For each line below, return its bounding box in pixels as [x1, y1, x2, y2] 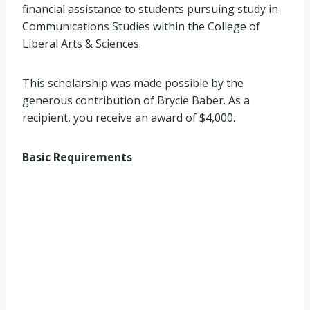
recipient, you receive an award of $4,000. [22, 109, 235, 125]
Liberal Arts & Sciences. [22, 35, 141, 51]
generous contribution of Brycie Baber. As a [22, 92, 250, 108]
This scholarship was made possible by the [22, 75, 244, 91]
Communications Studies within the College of [22, 18, 260, 34]
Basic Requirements [22, 149, 132, 165]
